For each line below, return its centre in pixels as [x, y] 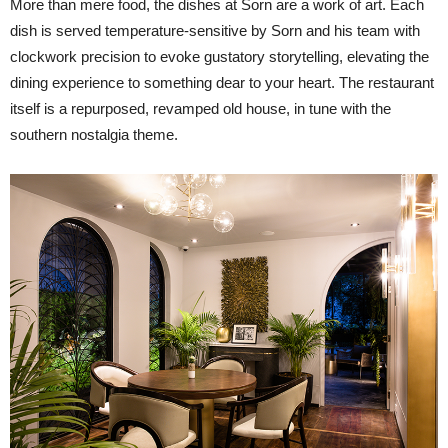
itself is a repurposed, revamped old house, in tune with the [200, 109]
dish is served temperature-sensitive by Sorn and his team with [215, 31]
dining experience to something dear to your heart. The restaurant [222, 83]
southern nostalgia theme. [94, 135]
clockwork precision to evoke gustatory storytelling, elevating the [219, 57]
